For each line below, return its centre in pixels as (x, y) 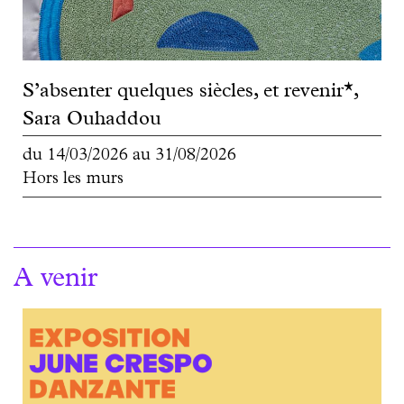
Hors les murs (73, 180)
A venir (55, 281)
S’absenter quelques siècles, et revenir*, (190, 93)
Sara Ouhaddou (92, 121)
